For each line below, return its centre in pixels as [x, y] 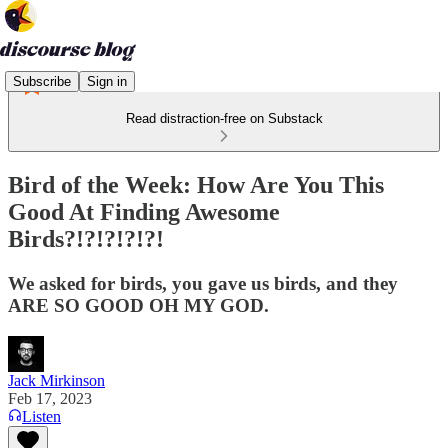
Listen [41, 416]
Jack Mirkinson [56, 380]
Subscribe [42, 81]
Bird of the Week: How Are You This [196, 184]
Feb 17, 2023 [50, 398]
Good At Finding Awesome [144, 211]
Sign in [107, 81]
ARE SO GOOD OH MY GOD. [138, 305]
